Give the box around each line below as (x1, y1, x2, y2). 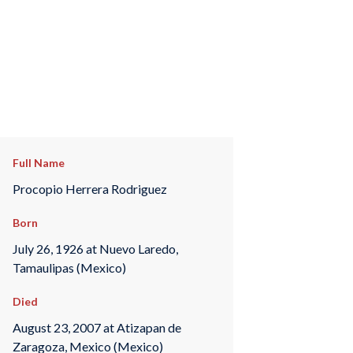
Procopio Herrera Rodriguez (12, 180, 167, 196)
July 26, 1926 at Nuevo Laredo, (12, 240, 178, 256)
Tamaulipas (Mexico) (12, 259, 126, 275)
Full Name (12, 156, 65, 169)
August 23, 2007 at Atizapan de (12, 319, 181, 335)
